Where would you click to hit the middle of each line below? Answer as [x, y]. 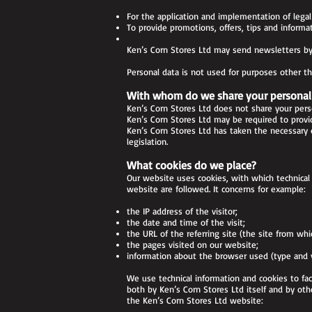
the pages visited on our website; [193, 244]
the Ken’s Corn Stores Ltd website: [195, 300]
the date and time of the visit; [186, 222]
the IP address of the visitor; [182, 211]
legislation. [147, 141]
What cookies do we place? [192, 165]
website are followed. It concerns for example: [216, 189]
